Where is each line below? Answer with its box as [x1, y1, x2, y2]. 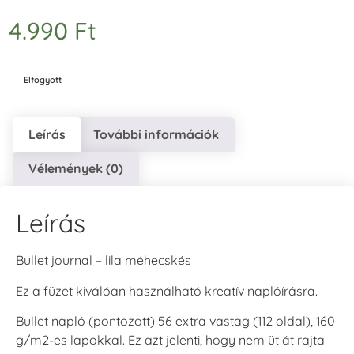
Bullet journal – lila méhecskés [16, 252, 191, 269]
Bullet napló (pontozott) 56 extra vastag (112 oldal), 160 [16, 312, 335, 329]
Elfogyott [24, 74, 62, 86]
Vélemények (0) [28, 160, 124, 177]
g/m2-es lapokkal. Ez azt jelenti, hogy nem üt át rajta [16, 331, 325, 348]
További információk [92, 126, 219, 142]
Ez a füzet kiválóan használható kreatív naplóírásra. [16, 282, 318, 299]
